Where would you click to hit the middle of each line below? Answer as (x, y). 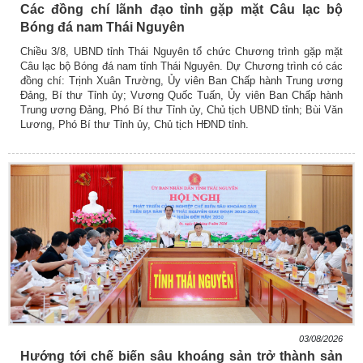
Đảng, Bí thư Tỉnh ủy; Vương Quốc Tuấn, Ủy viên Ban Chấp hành (181, 96)
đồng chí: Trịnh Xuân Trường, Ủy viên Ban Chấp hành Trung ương (181, 81)
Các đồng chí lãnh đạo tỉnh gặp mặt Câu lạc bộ (181, 10)
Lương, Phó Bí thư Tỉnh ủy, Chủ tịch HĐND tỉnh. (135, 125)
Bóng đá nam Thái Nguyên (102, 28)
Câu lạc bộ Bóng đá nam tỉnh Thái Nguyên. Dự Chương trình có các (181, 66)
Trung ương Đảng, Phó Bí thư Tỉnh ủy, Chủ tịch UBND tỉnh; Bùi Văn (181, 110)
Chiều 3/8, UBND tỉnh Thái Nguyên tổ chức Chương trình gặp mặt (181, 52)
